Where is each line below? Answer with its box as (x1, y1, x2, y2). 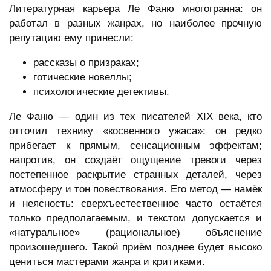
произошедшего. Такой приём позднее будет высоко (9, 241, 262, 253)
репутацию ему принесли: (9, 32, 134, 44)
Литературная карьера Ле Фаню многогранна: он (9, 3, 262, 15)
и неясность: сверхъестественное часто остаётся (9, 198, 262, 210)
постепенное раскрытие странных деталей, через (9, 169, 262, 181)
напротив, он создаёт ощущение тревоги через (9, 154, 262, 166)
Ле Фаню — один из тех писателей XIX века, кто (9, 111, 262, 123)
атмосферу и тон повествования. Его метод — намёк (9, 183, 262, 195)
